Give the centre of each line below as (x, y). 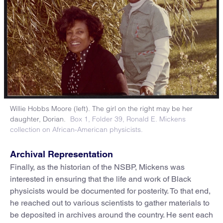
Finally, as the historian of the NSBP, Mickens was (97, 167)
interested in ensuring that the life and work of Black (101, 179)
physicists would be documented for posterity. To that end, (110, 191)
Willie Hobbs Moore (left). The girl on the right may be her (101, 108)
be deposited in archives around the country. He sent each (111, 215)
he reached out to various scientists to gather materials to (110, 203)
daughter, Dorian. (39, 119)
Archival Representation (61, 154)
